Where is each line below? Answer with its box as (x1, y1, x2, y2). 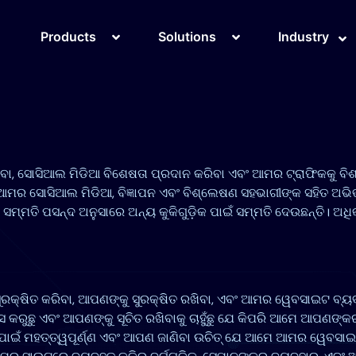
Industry (278, 29, 329, 44)
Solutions (158, 29, 216, 44)
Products (41, 29, 96, 44)
